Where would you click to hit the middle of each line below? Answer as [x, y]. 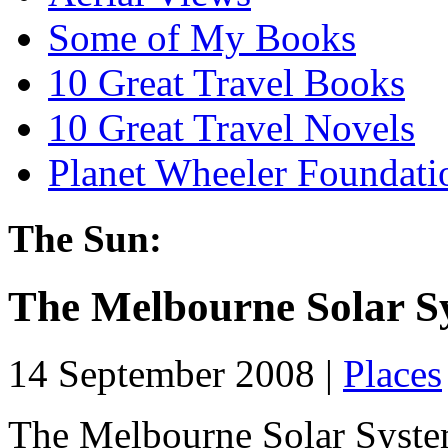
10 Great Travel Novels [231, 127]
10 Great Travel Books [226, 82]
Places [392, 374]
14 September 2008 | [175, 374]
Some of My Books [202, 37]
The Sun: [85, 239]
